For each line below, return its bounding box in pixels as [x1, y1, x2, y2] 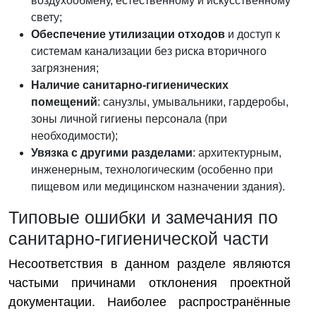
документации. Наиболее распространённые [8, 295, 291, 309]
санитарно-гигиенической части [8, 229, 269, 248]
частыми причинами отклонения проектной [8, 276, 291, 290]
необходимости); [31, 130, 118, 142]
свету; [31, 11, 62, 23]
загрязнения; [31, 62, 99, 74]
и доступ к [225, 28, 280, 40]
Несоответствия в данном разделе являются [8, 257, 291, 271]
